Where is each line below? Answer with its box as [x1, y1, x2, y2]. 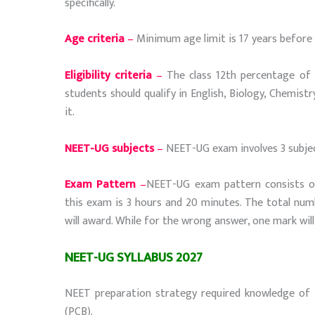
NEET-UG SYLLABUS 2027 [65, 246, 202, 269]
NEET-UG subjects [65, 139, 154, 158]
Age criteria [65, 30, 127, 49]
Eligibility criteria [65, 65, 157, 85]
